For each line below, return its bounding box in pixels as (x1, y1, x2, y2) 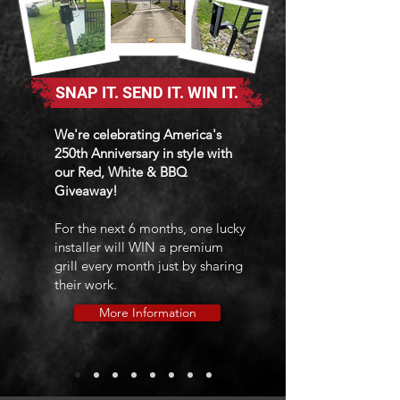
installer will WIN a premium (54, 238, 223, 255)
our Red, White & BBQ (54, 163, 187, 180)
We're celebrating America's (54, 126, 221, 143)
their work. (54, 276, 117, 293)
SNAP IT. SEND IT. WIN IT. (55, 83, 238, 102)
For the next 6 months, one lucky (54, 220, 246, 237)
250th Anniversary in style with (54, 145, 232, 162)
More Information (98, 304, 196, 321)
